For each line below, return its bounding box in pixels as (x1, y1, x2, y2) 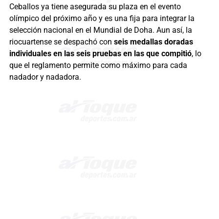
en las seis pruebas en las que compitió (53, 49, 192, 59)
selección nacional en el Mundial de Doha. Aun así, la (9, 25, 192, 35)
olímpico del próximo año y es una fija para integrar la (9, 14, 195, 23)
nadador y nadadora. (9, 72, 81, 82)
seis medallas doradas (113, 37, 193, 47)
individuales (9, 49, 51, 59)
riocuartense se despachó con (9, 37, 114, 47)
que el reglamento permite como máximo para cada (9, 61, 187, 70)
